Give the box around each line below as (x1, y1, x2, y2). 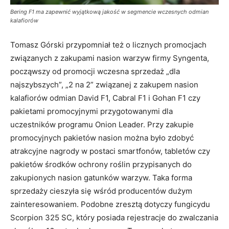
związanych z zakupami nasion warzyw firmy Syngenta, (10, 53, 209, 63)
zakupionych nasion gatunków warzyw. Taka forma (10, 172, 192, 182)
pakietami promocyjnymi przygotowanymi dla (10, 106, 173, 116)
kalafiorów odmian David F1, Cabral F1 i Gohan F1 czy (10, 93, 200, 103)
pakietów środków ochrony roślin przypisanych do (10, 159, 192, 169)
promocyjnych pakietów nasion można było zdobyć (10, 132, 194, 143)
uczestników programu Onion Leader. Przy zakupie (10, 119, 194, 129)
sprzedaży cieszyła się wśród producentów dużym (10, 186, 192, 196)
